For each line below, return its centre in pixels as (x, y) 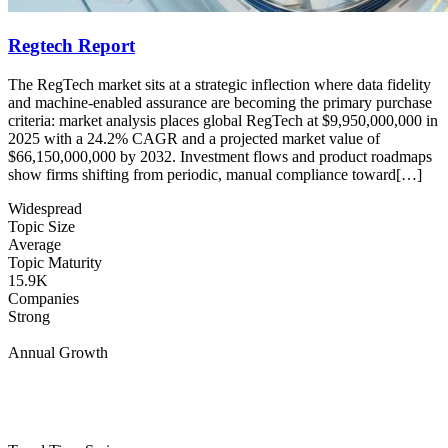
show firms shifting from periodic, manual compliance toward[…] (215, 174)
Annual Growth (58, 352)
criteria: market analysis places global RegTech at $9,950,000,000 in (223, 120)
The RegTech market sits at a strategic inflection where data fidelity (219, 84)
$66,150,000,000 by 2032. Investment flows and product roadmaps (220, 156)
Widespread (45, 208)
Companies (43, 298)
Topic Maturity (55, 262)
